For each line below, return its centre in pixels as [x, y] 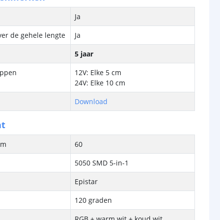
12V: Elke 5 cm [98, 72]
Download [91, 101]
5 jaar [84, 54]
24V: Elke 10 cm [100, 83]
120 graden [94, 200]
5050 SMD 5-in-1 [102, 163]
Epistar [86, 181]
